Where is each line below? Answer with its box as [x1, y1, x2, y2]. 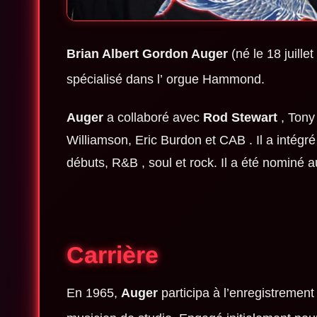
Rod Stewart [202, 110, 277, 125]
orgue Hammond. [166, 72, 265, 87]
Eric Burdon [134, 133, 202, 148]
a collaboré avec [103, 110, 203, 125]
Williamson [66, 133, 128, 148]
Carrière [66, 241, 158, 269]
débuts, [66, 156, 112, 171]
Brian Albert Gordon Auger [66, 47, 228, 62]
